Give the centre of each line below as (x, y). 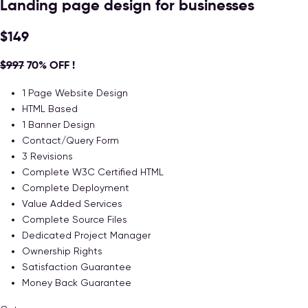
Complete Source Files (75, 219)
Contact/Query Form (70, 140)
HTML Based (50, 108)
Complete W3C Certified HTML (93, 172)
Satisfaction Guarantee (77, 266)
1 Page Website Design (75, 92)
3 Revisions (47, 156)
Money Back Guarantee (77, 282)
